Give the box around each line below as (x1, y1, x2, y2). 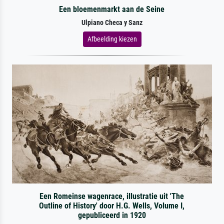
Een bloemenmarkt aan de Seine (59, 4, 165, 14)
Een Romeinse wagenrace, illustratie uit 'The (39, 191, 184, 201)
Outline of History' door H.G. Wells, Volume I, (39, 200, 185, 210)
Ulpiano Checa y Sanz (81, 18, 142, 27)
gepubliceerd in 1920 (77, 210, 146, 220)
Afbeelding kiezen (87, 34, 137, 43)
